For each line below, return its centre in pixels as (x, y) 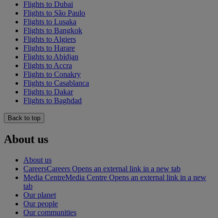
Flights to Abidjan (51, 57)
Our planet (40, 195)
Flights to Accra (48, 66)
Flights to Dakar (48, 92)
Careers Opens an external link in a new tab (114, 169)
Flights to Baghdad (53, 101)
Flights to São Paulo (54, 13)
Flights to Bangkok (53, 31)
